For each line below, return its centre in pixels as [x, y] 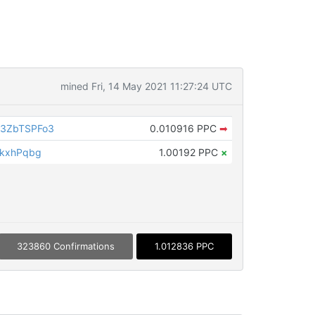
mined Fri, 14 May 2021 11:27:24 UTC [146, 86]
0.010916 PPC [184, 128]
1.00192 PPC [189, 152]
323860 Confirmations [65, 246]
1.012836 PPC [184, 246]
